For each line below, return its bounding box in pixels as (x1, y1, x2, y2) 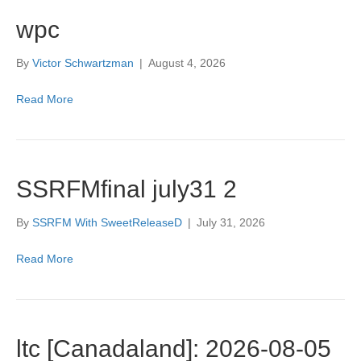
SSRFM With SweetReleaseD (32, 216, 182, 229)
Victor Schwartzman (32, 56, 134, 69)
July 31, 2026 (197, 216, 265, 229)
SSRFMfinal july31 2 (16, 176, 237, 202)
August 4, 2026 (148, 56, 226, 69)
